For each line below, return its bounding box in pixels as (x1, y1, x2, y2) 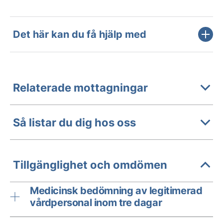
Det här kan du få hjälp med (13, 28, 146, 40)
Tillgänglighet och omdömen (13, 158, 167, 171)
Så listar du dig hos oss (13, 115, 136, 129)
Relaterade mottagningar (13, 81, 148, 94)
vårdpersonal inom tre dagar (30, 197, 162, 209)
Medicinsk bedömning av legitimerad (30, 185, 203, 197)
